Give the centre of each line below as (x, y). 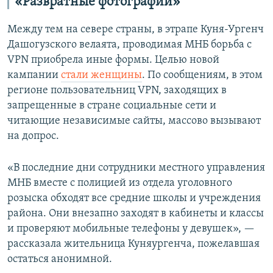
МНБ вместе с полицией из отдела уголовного (120, 183)
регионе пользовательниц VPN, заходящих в (117, 91)
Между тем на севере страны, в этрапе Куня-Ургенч (136, 30)
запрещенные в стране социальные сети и (112, 106)
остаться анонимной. (60, 260)
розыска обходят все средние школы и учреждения (134, 199)
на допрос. (33, 136)
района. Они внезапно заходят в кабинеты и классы (136, 214)
